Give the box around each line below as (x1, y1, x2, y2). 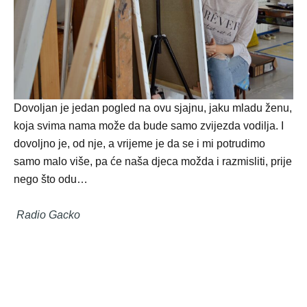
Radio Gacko (16, 209, 80, 221)
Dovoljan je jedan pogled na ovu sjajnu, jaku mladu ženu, (14, 102, 292, 114)
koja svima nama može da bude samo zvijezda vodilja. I (14, 120, 284, 132)
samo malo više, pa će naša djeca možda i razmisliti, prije (14, 156, 292, 167)
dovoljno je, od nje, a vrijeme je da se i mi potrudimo (14, 138, 265, 149)
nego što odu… (14, 173, 88, 185)
